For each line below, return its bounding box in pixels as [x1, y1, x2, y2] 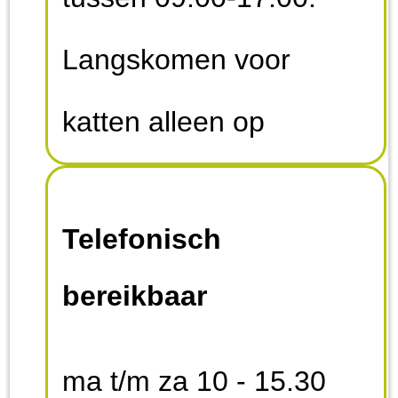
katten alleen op [62, 105, 266, 138]
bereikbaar [62, 279, 208, 312]
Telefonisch [62, 222, 222, 255]
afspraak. [62, 167, 181, 200]
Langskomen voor [62, 43, 291, 76]
